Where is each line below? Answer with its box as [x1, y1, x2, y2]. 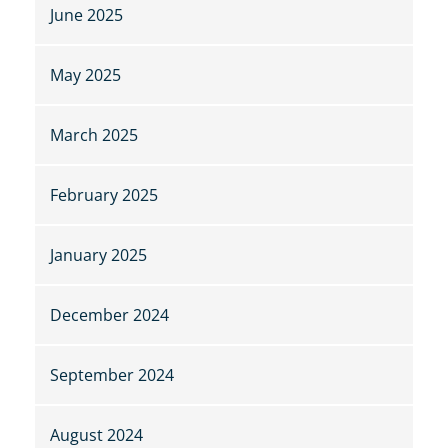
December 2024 [50, 304, 169, 327]
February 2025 [50, 184, 158, 207]
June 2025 [50, 4, 123, 27]
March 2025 [50, 124, 138, 147]
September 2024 [50, 364, 174, 387]
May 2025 [50, 64, 121, 87]
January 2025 [50, 244, 147, 267]
